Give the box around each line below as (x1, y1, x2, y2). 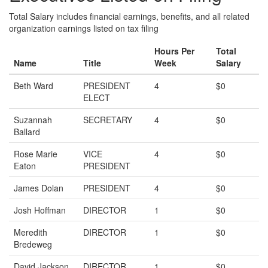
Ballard (14, 126, 40, 138)
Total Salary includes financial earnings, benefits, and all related (9, 10, 249, 22)
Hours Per (154, 45, 194, 57)
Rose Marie (14, 148, 57, 160)
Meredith (14, 226, 47, 238)
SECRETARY (83, 114, 132, 126)
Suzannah (14, 114, 52, 126)
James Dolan (14, 182, 63, 194)
